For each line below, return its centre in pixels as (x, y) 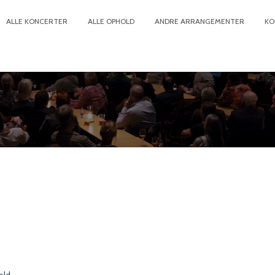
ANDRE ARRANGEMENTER (199, 21)
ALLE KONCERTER (37, 21)
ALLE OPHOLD (111, 21)
